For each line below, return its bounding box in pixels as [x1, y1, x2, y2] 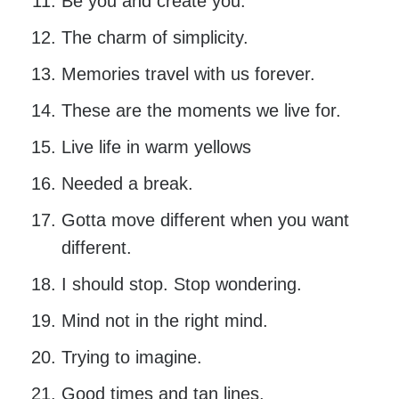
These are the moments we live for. [61, 101, 341, 121]
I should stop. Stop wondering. [61, 274, 302, 295]
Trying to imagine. [61, 347, 202, 368]
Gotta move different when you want [61, 210, 349, 231]
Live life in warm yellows [61, 137, 251, 158]
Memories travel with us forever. [61, 64, 315, 85]
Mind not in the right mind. [61, 311, 268, 331]
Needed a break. [61, 174, 193, 194]
